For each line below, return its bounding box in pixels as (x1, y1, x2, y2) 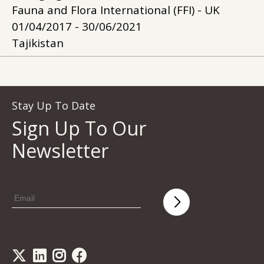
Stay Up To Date (12, 98, 95, 113)
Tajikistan (12, 35, 64, 51)
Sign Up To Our (12, 115, 147, 141)
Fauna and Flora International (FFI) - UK (12, 2, 220, 18)
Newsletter (12, 138, 109, 163)
